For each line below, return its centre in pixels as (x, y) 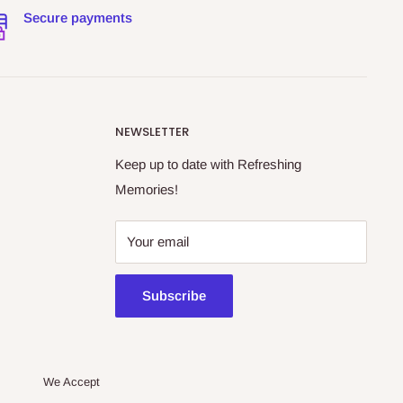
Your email (158, 242)
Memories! (147, 190)
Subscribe (174, 296)
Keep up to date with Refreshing (208, 165)
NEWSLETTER (152, 132)
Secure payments (77, 17)
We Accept (72, 382)
